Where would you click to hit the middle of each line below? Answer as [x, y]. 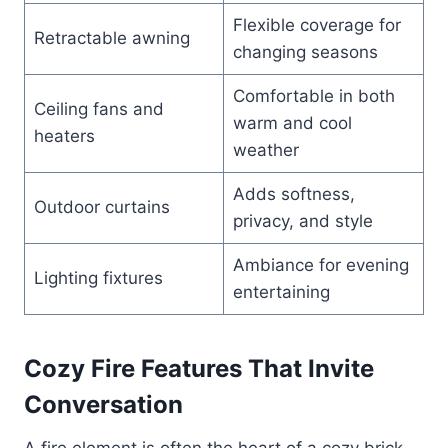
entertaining [281, 291]
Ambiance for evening [320, 264]
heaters [64, 135]
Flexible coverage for [316, 24]
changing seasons [305, 51]
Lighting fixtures [98, 277]
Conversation [103, 404]
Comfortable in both [313, 95]
